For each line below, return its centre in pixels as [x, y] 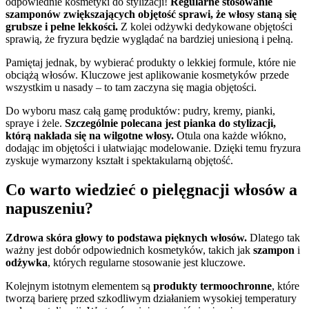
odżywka [27, 262]
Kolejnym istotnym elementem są [79, 286]
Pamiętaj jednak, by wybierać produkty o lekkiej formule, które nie [151, 63]
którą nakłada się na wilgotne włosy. [90, 136]
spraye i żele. [35, 123]
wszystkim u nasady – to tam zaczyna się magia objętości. [131, 88]
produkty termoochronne [212, 286]
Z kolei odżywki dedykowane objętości [205, 27]
